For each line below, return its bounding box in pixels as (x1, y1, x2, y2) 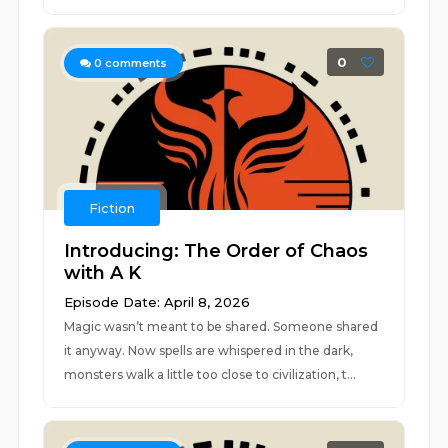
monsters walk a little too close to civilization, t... (64, 367, 357, 382)
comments (102, 56, 168, 70)
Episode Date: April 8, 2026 (64, 294, 251, 310)
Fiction (89, 200, 136, 216)
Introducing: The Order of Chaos (64, 240, 369, 262)
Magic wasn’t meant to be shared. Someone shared (64, 319, 379, 334)
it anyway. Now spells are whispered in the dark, (64, 343, 354, 358)
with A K (64, 262, 142, 284)
